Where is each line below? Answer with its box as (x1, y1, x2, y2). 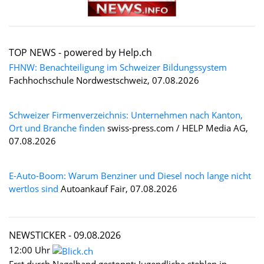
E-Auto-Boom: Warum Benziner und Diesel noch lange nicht (9, 169, 251, 181)
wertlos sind (9, 182, 58, 194)
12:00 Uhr (9, 243, 52, 256)
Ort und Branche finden (9, 121, 105, 134)
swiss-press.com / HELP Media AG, (105, 121, 248, 134)
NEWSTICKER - (9, 228, 74, 242)
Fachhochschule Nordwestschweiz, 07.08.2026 (9, 74, 199, 86)
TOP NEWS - (9, 45, 64, 59)
